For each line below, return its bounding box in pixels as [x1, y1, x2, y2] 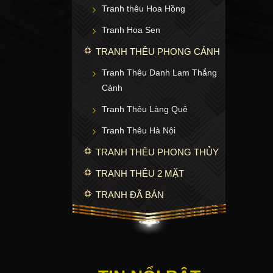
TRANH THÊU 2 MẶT [96, 168, 184, 179]
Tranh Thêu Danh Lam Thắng [102, 67, 217, 77]
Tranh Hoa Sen [102, 24, 160, 35]
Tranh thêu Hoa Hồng [102, 3, 185, 13]
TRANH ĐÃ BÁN [96, 189, 164, 200]
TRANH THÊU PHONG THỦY [96, 146, 219, 157]
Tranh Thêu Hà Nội [102, 125, 175, 135]
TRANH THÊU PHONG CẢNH [96, 46, 220, 57]
